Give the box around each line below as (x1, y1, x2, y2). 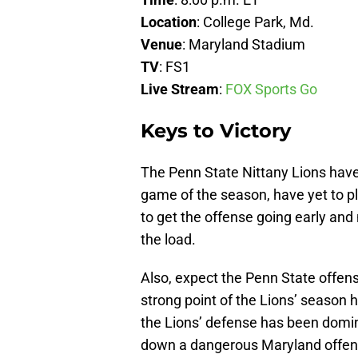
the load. (141, 231, 196, 249)
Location (141, 14, 197, 31)
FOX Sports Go (225, 81, 317, 98)
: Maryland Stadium (182, 36, 305, 54)
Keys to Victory (141, 119, 291, 143)
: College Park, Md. (197, 14, 314, 31)
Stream (171, 81, 219, 98)
